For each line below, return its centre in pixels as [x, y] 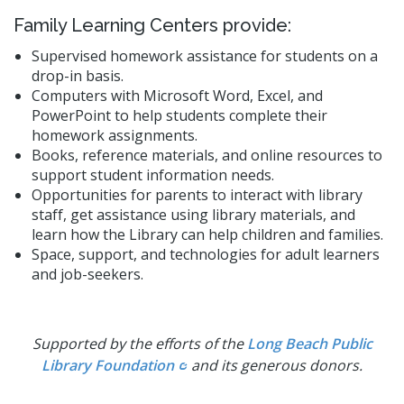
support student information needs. [153, 174]
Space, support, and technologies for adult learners [206, 254]
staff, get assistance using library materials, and [193, 214]
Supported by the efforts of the [139, 343]
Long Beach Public [309, 343]
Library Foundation [108, 365]
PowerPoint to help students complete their [179, 115]
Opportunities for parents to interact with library [197, 194]
